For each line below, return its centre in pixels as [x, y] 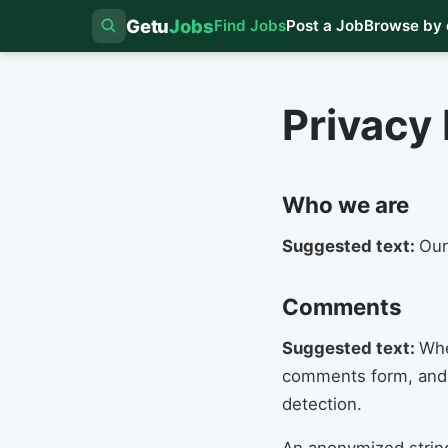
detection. [322, 404]
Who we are [345, 204]
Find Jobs [249, 25]
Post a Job [324, 25]
